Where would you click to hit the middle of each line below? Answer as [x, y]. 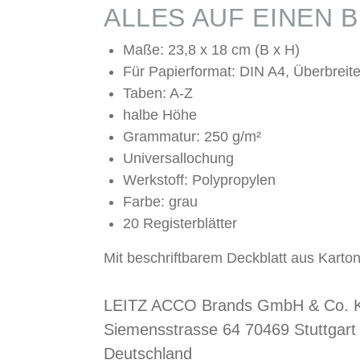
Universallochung [178, 159]
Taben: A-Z [157, 94]
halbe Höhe [160, 115]
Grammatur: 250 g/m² [192, 137]
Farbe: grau [160, 202]
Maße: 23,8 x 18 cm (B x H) [211, 50]
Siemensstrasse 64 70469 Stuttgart [229, 330]
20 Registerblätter [180, 224]
